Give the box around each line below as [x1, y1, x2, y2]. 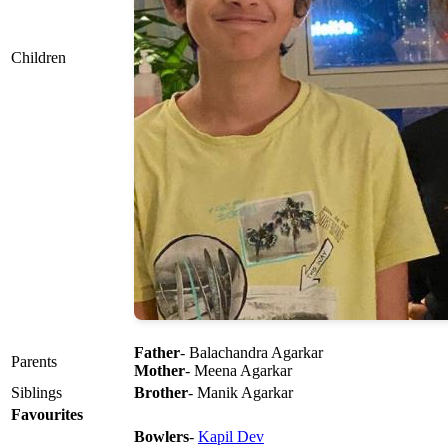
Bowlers [134, 428, 189, 446]
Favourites [11, 406, 83, 424]
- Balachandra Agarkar [180, 344, 323, 362]
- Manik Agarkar [188, 384, 293, 402]
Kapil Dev [198, 428, 264, 446]
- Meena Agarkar [185, 362, 292, 380]
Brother [134, 384, 188, 402]
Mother [134, 362, 185, 380]
